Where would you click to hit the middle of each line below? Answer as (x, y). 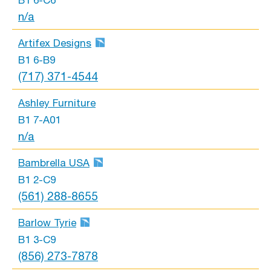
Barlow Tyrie (47, 223)
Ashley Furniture (57, 103)
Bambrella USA (54, 163)
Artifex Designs (55, 43)
